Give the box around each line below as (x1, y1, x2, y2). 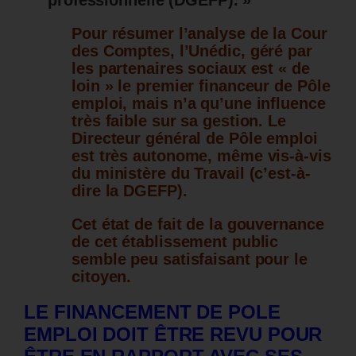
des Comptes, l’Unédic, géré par (72, 42, 312, 60)
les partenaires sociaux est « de (72, 60, 310, 78)
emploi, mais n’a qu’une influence (72, 95, 326, 113)
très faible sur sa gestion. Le (72, 112, 286, 130)
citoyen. (72, 268, 132, 286)
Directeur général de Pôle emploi (72, 130, 318, 148)
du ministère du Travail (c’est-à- (72, 164, 311, 183)
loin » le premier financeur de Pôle (72, 77, 331, 95)
